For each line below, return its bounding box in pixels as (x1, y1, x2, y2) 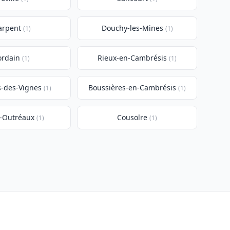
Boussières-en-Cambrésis (88, 83, 177, 92)
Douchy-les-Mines (101, 23, 163, 33)
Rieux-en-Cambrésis (98, 53, 167, 63)
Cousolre (117, 112, 148, 122)
